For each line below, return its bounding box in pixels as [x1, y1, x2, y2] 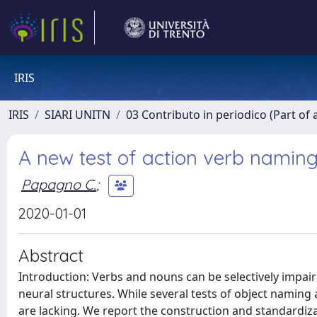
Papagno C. [21, 175, 96, 193]
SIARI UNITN [45, 107, 110, 122]
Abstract [18, 245, 83, 266]
